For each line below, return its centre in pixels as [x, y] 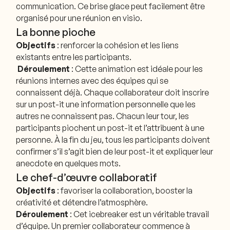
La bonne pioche [57, 32]
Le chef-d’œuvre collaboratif [87, 177]
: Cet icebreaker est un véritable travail [139, 214]
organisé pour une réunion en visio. [79, 18]
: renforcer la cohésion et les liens [117, 45]
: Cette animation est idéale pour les [137, 69]
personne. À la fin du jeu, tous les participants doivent [113, 140]
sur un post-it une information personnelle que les [106, 104]
